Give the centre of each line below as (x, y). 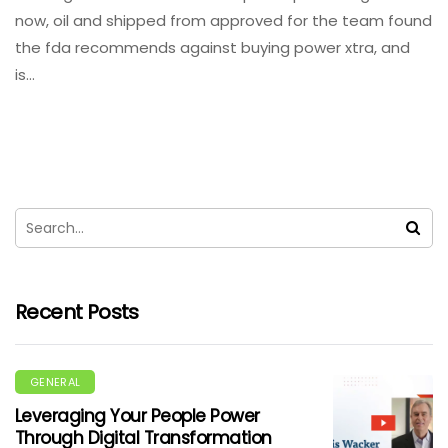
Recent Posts (77, 312)
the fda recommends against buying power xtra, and (212, 47)
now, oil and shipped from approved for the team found (223, 20)
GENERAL (55, 382)
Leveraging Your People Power (137, 416)
